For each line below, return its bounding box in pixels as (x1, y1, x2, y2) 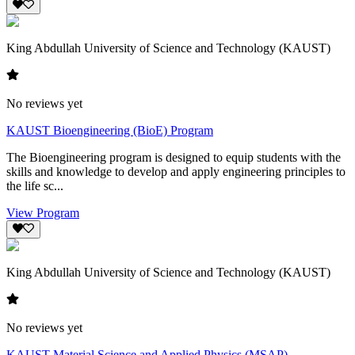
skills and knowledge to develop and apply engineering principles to (6, 165, 345, 179)
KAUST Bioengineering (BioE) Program (6, 124, 213, 138)
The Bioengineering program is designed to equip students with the (6, 151, 341, 165)
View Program (6, 206, 79, 220)
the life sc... (6, 179, 63, 193)
